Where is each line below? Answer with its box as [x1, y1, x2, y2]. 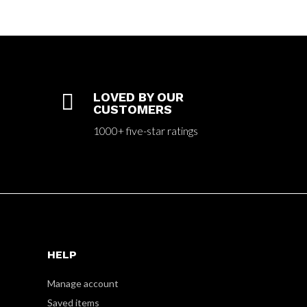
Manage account [47, 277, 119, 289]
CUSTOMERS [93, 101, 173, 116]
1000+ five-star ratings [93, 123, 199, 137]
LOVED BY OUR [93, 89, 184, 104]
